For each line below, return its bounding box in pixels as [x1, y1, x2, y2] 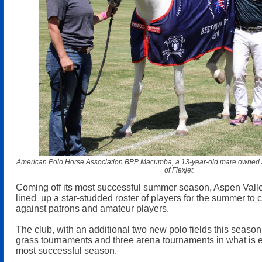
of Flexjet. [164, 166, 195, 174]
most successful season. [16, 245, 117, 256]
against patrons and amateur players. [16, 203, 171, 213]
